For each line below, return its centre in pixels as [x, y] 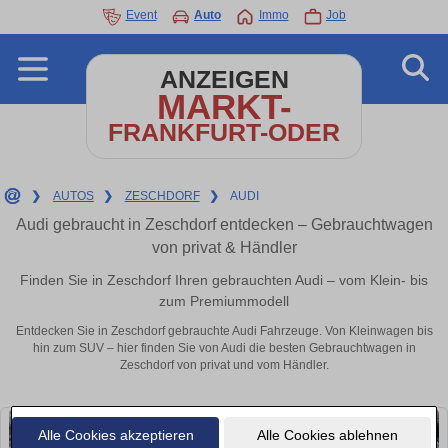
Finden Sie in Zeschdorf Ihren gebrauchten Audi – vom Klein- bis [224, 279]
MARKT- [224, 106]
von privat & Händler [224, 247]
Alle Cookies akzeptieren [115, 434]
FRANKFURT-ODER [224, 132]
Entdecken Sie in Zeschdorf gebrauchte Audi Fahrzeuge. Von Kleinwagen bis [224, 331]
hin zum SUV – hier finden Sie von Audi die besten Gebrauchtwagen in [224, 348]
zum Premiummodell [224, 300]
